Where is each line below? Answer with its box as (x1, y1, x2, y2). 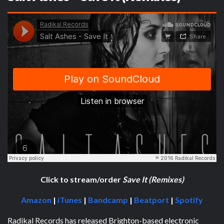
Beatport (134, 194, 169, 204)
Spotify (175, 194, 203, 204)
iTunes (57, 194, 82, 204)
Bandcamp (88, 194, 128, 204)
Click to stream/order (40, 174, 122, 184)
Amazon (21, 194, 51, 204)
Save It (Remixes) (122, 174, 184, 184)
